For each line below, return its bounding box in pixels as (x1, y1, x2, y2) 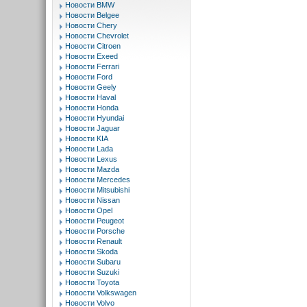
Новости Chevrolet (65, 32, 129, 40)
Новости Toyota (65, 278, 119, 286)
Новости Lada (65, 145, 113, 153)
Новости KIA (65, 134, 108, 143)
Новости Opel (65, 206, 112, 214)
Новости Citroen (65, 42, 121, 50)
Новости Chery (65, 21, 117, 29)
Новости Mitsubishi (65, 186, 130, 194)
